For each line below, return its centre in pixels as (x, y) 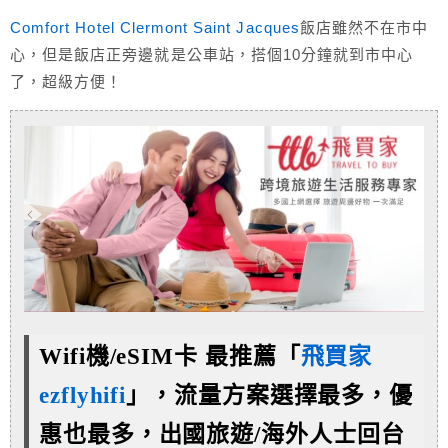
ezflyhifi (83, 395)
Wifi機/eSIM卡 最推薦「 (170, 356)
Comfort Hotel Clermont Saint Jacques (155, 28)
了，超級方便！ (66, 82)
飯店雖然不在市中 (364, 28)
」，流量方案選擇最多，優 (270, 395)
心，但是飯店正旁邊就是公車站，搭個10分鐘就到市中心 (212, 55)
